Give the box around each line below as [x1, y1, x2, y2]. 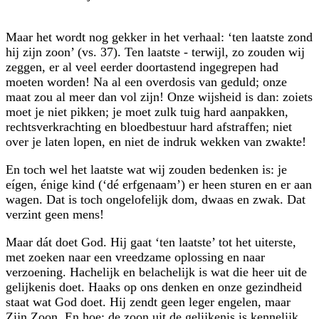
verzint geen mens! [6, 206, 104, 221]
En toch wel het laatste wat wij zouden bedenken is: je [6, 162, 287, 177]
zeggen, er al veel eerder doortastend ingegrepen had [6, 59, 278, 74]
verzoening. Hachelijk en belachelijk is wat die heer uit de [6, 264, 307, 279]
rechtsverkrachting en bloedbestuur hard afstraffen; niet [6, 119, 292, 134]
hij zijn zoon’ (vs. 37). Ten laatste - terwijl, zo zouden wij [6, 44, 305, 59]
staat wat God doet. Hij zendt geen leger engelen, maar [6, 294, 291, 309]
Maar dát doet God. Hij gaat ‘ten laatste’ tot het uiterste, [6, 234, 296, 249]
